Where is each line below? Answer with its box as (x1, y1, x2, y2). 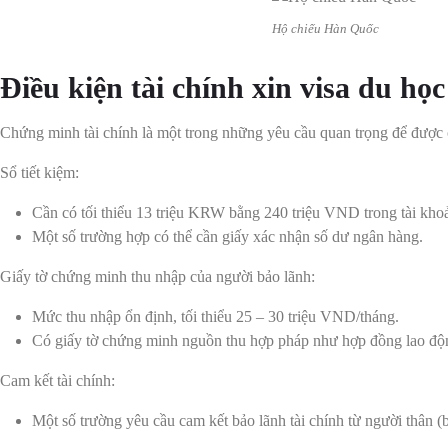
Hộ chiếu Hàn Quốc (272, 21, 379, 37)
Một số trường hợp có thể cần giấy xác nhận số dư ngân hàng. (32, 228, 423, 246)
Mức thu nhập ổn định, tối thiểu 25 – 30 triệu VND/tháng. (32, 308, 399, 326)
